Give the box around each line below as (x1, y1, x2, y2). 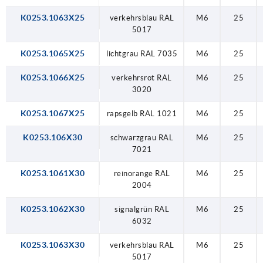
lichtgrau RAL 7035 (106, 49, 177, 58)
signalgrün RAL (114, 204, 169, 214)
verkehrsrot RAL (112, 73, 172, 82)
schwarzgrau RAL (110, 133, 174, 142)
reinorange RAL (113, 168, 170, 178)
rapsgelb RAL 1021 (106, 109, 177, 118)
